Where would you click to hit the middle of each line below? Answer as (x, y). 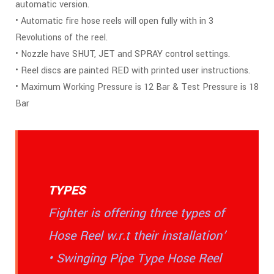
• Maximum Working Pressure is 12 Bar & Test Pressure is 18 (137, 87)
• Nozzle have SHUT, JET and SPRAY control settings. (123, 54)
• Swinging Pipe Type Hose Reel (137, 259)
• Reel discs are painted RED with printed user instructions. (133, 71)
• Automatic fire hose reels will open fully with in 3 (114, 21)
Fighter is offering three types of (136, 213)
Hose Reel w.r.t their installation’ (137, 236)
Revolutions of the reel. (61, 38)
